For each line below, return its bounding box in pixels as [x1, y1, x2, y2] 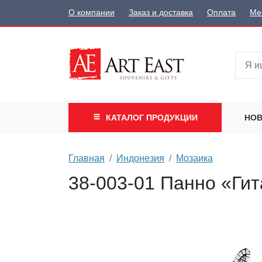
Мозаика [176, 153, 213, 163]
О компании [68, 8, 115, 18]
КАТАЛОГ [105, 112, 146, 122]
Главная [68, 153, 105, 163]
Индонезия [116, 153, 164, 163]
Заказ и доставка [129, 8, 193, 18]
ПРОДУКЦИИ [146, 112, 198, 122]
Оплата [207, 8, 236, 18]
